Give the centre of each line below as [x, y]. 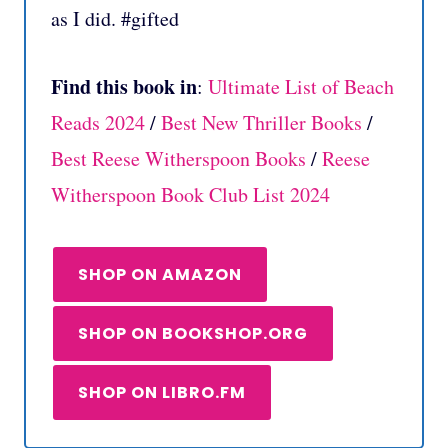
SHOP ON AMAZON [160, 275]
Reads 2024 [98, 123]
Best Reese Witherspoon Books [178, 159]
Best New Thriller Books [261, 123]
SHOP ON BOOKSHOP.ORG [193, 334]
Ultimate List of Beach [301, 87]
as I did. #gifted [115, 19]
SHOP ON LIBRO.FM [162, 393]
